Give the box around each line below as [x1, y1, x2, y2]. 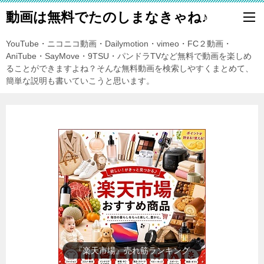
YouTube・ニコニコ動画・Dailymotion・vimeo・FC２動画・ [6, 39, 232, 48]
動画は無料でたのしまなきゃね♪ [6, 9, 209, 25]
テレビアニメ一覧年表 [91, 245, 173, 256]
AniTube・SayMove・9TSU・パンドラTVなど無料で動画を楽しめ [6, 51, 252, 61]
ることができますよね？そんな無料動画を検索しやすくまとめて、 [6, 64, 253, 73]
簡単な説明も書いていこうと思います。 [6, 76, 154, 85]
